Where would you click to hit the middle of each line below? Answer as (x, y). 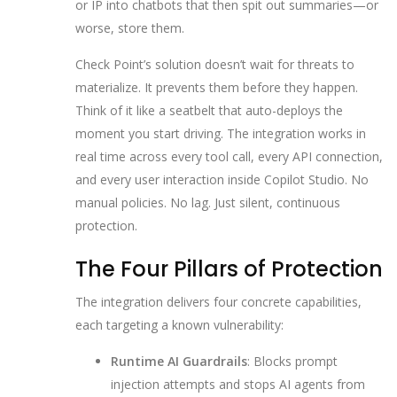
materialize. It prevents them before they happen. (217, 87)
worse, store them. (130, 27)
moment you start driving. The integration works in (221, 133)
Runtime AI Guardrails (179, 362)
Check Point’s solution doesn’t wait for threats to (215, 64)
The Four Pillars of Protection (229, 269)
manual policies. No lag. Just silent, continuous (208, 202)
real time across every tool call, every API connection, (229, 156)
